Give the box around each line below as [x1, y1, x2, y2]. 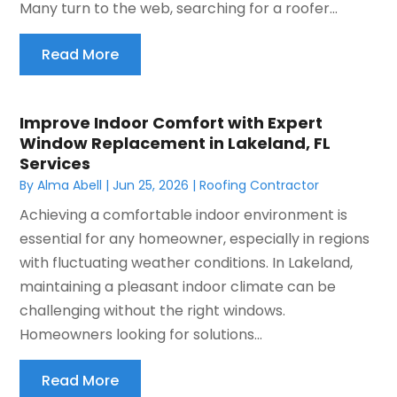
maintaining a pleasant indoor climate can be [19, 276, 337, 297]
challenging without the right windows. [19, 300, 286, 321]
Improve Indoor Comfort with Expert [19, 111, 323, 134]
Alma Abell [37, 175, 103, 194]
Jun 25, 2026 [113, 175, 190, 194]
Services [19, 152, 91, 175]
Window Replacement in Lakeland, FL [19, 131, 331, 154]
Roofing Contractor [199, 175, 320, 194]
